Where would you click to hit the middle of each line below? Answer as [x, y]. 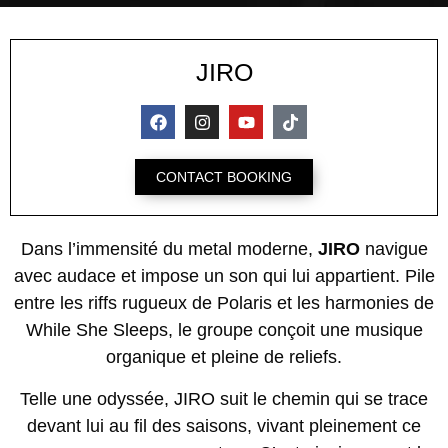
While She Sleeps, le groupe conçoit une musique [224, 330]
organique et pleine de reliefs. [224, 357]
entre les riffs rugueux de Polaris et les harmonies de [224, 303]
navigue [396, 249]
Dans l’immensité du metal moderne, [169, 249]
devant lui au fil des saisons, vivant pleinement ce [224, 425]
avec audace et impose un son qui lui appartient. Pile [224, 276]
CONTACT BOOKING [224, 177]
